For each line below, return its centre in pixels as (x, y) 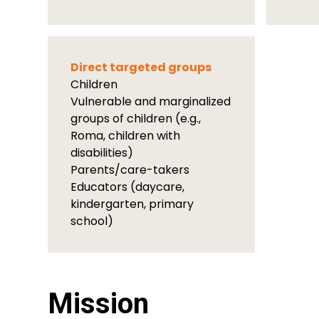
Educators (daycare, (128, 187)
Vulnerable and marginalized (151, 101)
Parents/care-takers (130, 169)
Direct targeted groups (141, 67)
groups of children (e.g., (136, 118)
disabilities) (102, 152)
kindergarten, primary (132, 204)
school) (92, 221)
